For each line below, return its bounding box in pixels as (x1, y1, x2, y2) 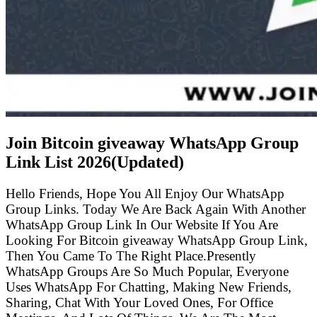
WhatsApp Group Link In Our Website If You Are (6, 217, 278, 232)
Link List (6, 152, 77, 171)
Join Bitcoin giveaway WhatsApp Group (6, 133, 299, 152)
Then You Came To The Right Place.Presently (6, 248, 256, 263)
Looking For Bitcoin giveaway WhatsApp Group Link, (6, 232, 308, 248)
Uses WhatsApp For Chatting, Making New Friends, (6, 279, 292, 294)
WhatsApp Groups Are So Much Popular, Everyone (6, 263, 289, 279)
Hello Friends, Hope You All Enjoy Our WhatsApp (6, 185, 284, 201)
